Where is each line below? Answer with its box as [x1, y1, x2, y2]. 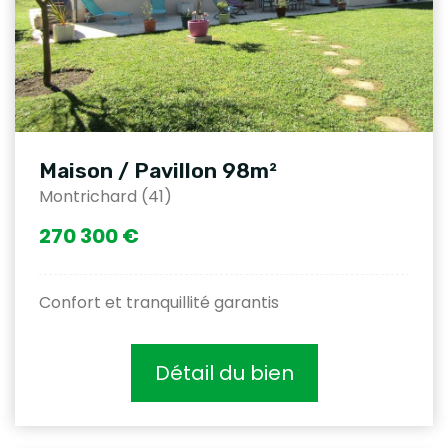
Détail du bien [154, 359, 294, 388]
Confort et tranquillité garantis [39, 291, 279, 315]
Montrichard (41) [39, 185, 172, 209]
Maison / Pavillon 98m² [39, 158, 277, 184]
